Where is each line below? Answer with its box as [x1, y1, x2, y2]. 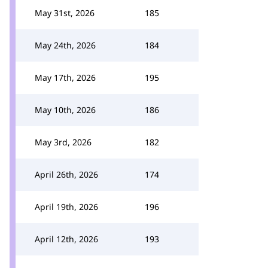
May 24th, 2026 [35, 39, 96, 51]
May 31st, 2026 [35, 7, 95, 19]
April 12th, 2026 [35, 233, 98, 245]
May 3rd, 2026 [35, 136, 92, 148]
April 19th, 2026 [35, 201, 98, 212]
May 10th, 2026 [35, 104, 96, 115]
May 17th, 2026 [35, 72, 96, 83]
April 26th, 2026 [35, 169, 98, 180]
